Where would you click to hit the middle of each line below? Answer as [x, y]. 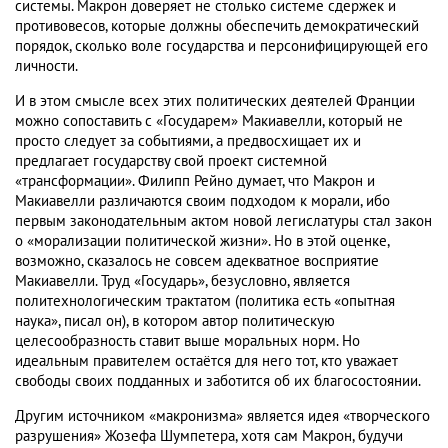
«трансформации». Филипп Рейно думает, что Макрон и [195, 181]
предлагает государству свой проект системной [171, 161]
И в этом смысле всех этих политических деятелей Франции [215, 101]
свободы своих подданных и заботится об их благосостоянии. [218, 381]
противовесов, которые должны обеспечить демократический [217, 26]
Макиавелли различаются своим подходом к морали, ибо [202, 201]
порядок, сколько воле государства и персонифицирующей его [221, 46]
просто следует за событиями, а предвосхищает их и [188, 141]
